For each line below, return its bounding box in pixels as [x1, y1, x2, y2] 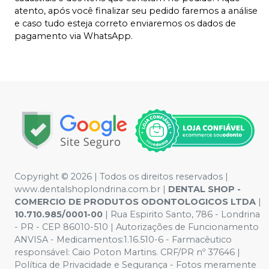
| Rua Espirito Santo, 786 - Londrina [105, 209, 260, 220]
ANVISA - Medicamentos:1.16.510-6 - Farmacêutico [14, 234, 232, 245]
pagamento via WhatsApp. [14, 30, 133, 41]
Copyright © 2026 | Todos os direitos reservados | [14, 171, 228, 182]
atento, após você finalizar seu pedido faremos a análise [14, 5, 258, 16]
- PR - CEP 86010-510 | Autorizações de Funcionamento [14, 222, 259, 232]
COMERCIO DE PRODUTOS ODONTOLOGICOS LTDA [14, 196, 258, 207]
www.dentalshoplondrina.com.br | [14, 184, 168, 195]
